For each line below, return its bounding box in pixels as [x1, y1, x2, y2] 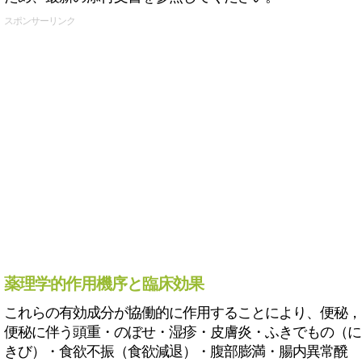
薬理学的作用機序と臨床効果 [4, 275, 204, 293]
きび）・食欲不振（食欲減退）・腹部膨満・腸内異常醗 [4, 343, 347, 360]
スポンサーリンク [4, 15, 75, 27]
